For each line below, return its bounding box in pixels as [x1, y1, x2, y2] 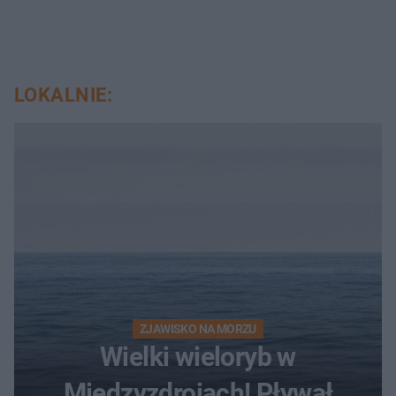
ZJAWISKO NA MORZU [140, 322, 256, 337]
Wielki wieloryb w [100, 341, 296, 373]
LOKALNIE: [14, 84, 112, 107]
